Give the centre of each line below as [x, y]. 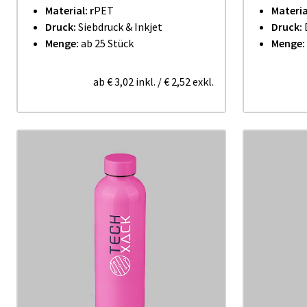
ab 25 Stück [106, 43]
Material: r [70, 10]
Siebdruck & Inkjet [120, 27]
